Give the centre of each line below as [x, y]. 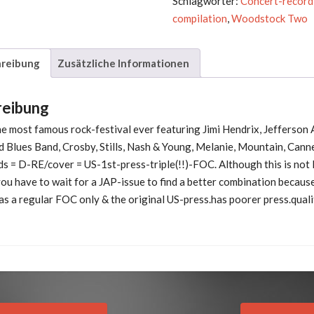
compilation [200, 19]
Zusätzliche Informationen [123, 63]
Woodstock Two [270, 19]
